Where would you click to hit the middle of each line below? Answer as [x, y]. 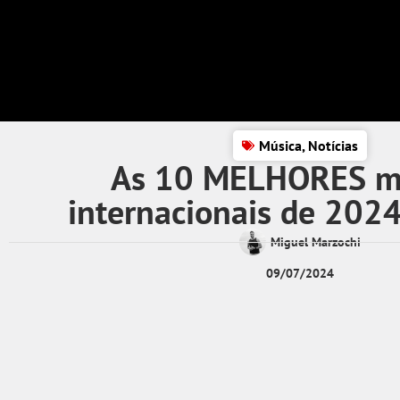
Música [280, 146]
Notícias [333, 146]
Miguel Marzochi [316, 242]
